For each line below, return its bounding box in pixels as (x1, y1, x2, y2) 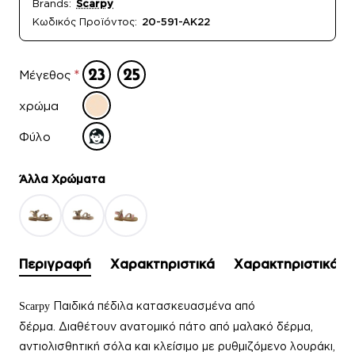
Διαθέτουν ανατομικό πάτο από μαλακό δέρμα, (59, 320, 313, 333)
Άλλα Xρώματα (19, 173, 105, 185)
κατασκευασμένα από (136, 300, 255, 312)
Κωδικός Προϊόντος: (32, 16, 137, 28)
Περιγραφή (19, 257, 91, 272)
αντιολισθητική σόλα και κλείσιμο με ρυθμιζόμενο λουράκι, (19, 340, 335, 353)
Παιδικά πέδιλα (53, 300, 136, 312)
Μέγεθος (19, 67, 71, 82)
